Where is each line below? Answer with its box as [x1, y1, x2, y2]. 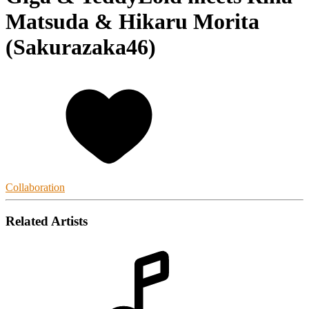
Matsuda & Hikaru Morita [6, 9, 259, 34]
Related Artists [6, 213, 88, 228]
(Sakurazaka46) [6, 34, 156, 60]
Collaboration [6, 181, 65, 193]
